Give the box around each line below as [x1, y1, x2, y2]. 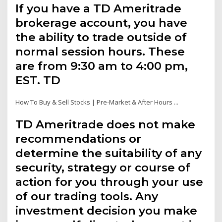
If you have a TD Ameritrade [15, 1, 182, 15]
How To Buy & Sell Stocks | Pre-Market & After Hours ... [15, 97, 179, 107]
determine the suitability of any [15, 146, 202, 161]
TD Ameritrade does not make [15, 117, 196, 132]
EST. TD [15, 73, 64, 87]
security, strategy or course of [15, 161, 191, 175]
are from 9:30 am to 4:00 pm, [15, 58, 188, 73]
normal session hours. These [15, 44, 185, 58]
